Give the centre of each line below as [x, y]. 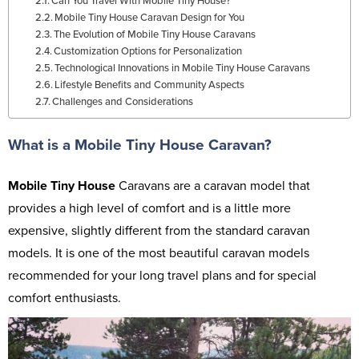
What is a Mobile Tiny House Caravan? [140, 145]
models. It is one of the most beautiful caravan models [159, 253]
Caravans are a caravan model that [213, 186]
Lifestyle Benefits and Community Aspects [150, 85]
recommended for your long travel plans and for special [162, 276]
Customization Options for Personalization [148, 51]
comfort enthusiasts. [65, 298]
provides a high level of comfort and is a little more [149, 208]
